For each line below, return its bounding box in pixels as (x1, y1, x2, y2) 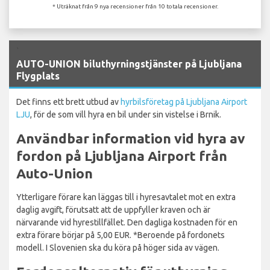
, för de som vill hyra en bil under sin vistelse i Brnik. (30, 109, 221, 119)
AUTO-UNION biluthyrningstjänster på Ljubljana (16, 58, 242, 69)
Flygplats (16, 70, 60, 81)
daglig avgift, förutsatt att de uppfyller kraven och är (16, 204, 210, 215)
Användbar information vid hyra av (16, 130, 245, 146)
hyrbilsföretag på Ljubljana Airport (121, 96, 247, 107)
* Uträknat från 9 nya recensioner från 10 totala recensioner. (52, 2, 218, 10)
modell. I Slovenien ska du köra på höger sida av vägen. (16, 242, 219, 253)
